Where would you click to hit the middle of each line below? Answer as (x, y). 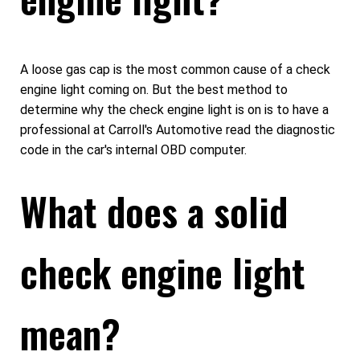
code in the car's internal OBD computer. (133, 150)
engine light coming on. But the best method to (154, 90)
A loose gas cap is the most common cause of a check (175, 70)
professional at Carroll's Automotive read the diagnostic (178, 130)
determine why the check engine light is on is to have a (174, 110)
